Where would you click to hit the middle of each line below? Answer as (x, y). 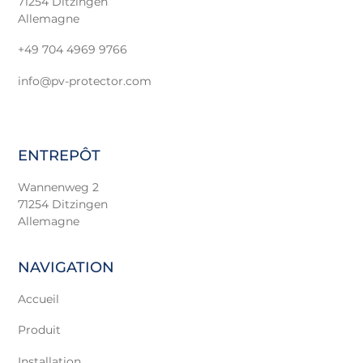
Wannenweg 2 (58, 188)
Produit (39, 330)
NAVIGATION (66, 267)
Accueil (38, 299)
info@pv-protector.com (84, 81)
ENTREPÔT (59, 155)
